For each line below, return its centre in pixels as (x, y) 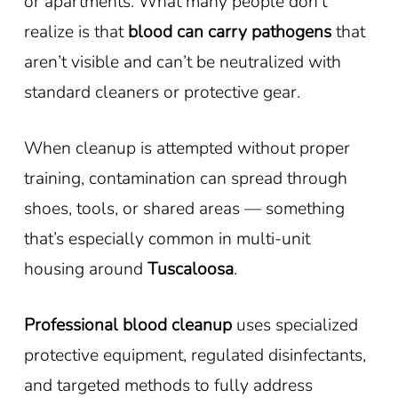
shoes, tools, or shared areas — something (184, 208)
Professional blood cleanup (127, 324)
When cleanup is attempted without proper (187, 147)
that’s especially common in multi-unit (167, 238)
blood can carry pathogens (229, 31)
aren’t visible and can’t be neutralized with (182, 61)
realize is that (76, 31)
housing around (85, 268)
